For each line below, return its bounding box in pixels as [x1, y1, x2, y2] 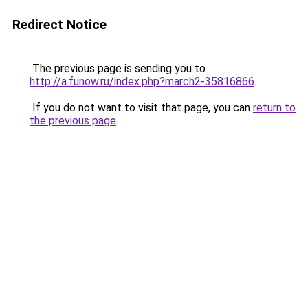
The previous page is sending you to [30, 62, 206, 75]
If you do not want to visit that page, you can [30, 101, 253, 114]
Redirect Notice [12, 16, 107, 32]
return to [253, 101, 296, 114]
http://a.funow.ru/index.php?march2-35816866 [30, 75, 254, 88]
